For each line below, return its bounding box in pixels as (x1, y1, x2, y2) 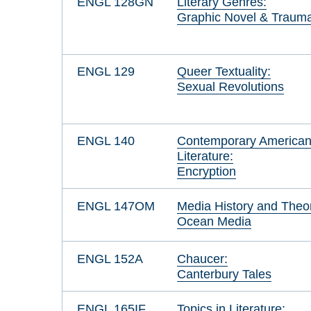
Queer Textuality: (177, 64, 271, 79)
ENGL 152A (76, 251, 143, 266)
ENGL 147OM (76, 198, 155, 213)
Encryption (177, 163, 237, 178)
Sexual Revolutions (177, 79, 285, 94)
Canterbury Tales (177, 266, 272, 281)
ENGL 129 (76, 64, 135, 79)
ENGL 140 (76, 133, 135, 148)
